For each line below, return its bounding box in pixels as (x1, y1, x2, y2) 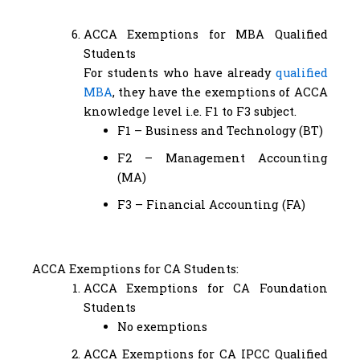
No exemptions (117, 319, 207, 335)
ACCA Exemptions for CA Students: (32, 261, 239, 277)
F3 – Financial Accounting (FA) (117, 197, 305, 213)
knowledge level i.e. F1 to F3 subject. (83, 104, 297, 120)
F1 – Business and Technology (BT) (117, 123, 323, 139)
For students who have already (83, 65, 276, 81)
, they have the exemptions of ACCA (112, 84, 328, 100)
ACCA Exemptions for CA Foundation (83, 280, 328, 297)
